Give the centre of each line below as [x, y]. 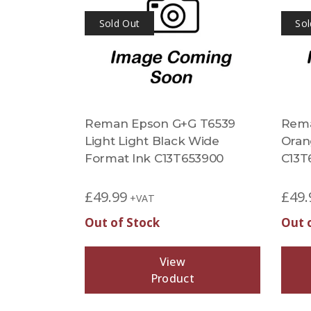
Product [172, 278]
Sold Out [119, 23]
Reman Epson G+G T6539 [160, 124]
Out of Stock [122, 222]
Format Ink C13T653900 [154, 158]
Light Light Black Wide [152, 141]
